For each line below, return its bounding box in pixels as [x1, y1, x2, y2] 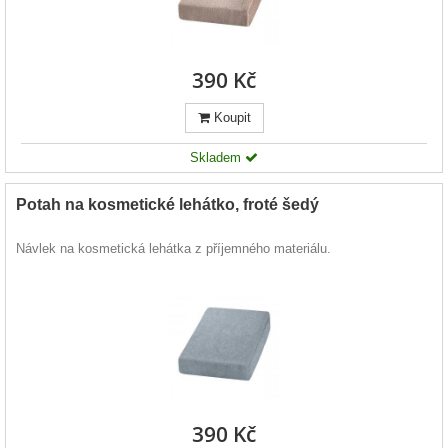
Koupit [209, 110, 251, 126]
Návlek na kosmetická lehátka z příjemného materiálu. [16, 241, 331, 257]
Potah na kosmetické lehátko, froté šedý [16, 196, 319, 214]
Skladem [190, 150, 245, 166]
